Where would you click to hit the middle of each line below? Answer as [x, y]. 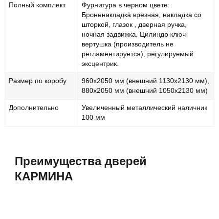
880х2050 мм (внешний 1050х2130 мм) [145, 90]
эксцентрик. [100, 64]
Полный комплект [37, 5]
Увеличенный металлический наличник [144, 108]
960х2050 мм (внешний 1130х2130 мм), [145, 81]
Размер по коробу [38, 81]
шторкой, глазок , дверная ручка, [134, 24]
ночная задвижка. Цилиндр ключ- [135, 34]
